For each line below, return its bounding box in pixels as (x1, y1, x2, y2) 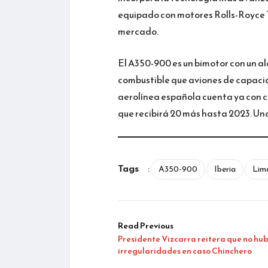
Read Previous (118, 219, 173, 232)
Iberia (214, 162, 236, 175)
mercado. (118, 23, 159, 38)
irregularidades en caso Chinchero (118, 244, 252, 257)
